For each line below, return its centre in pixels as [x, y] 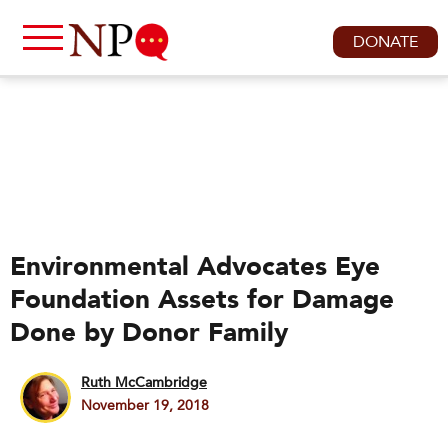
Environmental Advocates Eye [195, 267]
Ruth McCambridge [144, 382]
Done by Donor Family [149, 333]
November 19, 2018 [145, 405]
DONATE [385, 42]
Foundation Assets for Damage [202, 300]
